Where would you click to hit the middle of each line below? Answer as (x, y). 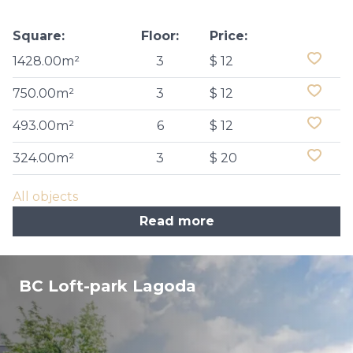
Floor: (160, 36)
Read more (176, 221)
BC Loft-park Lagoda (108, 286)
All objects (45, 197)
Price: (228, 36)
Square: (39, 36)
